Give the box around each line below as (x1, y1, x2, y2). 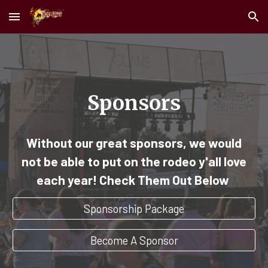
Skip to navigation (184, 17, 258, 28)
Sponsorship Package (84, 202, 184, 216)
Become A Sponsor (90, 233, 178, 247)
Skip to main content (10, 17, 95, 28)
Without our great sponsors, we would (26, 135, 242, 150)
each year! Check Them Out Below (36, 172, 232, 187)
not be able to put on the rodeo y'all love (22, 154, 246, 169)
